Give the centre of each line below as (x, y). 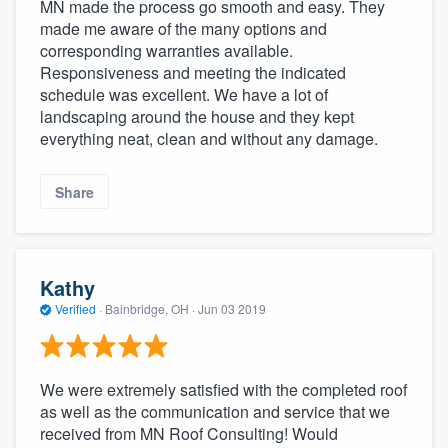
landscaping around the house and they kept (197, 117)
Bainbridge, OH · (150, 309)
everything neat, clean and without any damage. (209, 139)
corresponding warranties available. (166, 51)
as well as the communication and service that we (215, 411)
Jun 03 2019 (232, 309)
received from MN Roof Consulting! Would (189, 433)
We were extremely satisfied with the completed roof (223, 389)
